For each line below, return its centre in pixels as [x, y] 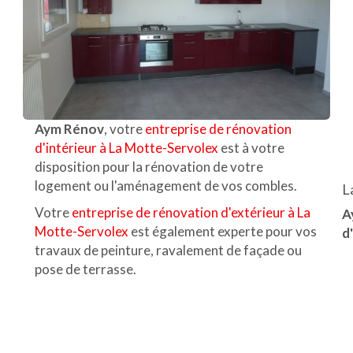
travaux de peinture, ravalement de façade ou [168, 250]
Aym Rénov [69, 128]
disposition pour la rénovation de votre [149, 166]
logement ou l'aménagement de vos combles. [166, 185]
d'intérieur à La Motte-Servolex [126, 147]
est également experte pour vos [224, 231]
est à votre [251, 147]
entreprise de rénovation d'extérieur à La [191, 212]
